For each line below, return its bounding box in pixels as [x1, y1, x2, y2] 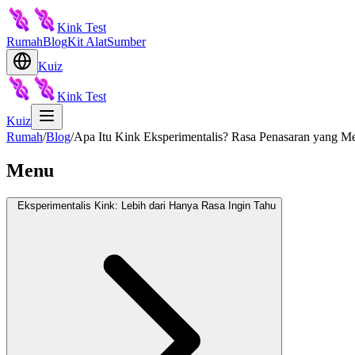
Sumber [107, 35, 146, 48]
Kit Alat [67, 35, 107, 48]
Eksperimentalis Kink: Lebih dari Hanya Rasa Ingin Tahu [17, 199, 276, 212]
